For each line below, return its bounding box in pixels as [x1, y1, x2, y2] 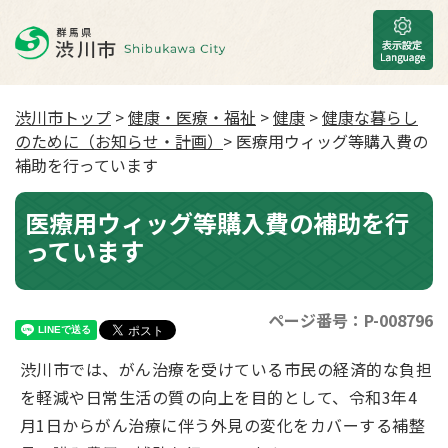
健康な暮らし [322, 105, 418, 129]
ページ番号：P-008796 [268, 308, 433, 332]
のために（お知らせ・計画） [15, 129, 223, 153]
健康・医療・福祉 [128, 105, 256, 129]
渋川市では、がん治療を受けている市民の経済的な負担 [20, 357, 433, 381]
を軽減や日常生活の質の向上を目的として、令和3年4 [20, 385, 417, 409]
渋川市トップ [15, 105, 111, 129]
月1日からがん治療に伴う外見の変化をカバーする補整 [20, 413, 425, 437]
